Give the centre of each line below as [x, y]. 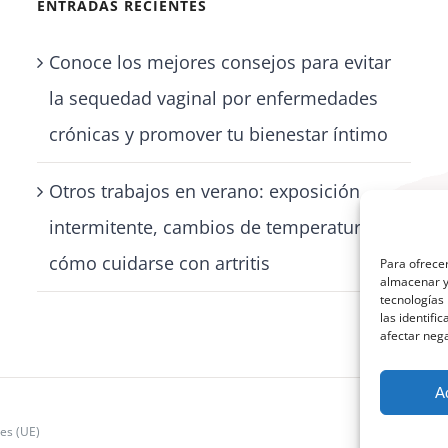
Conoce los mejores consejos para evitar [220, 62]
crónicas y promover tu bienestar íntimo [219, 134]
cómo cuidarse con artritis [160, 263]
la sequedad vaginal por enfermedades [214, 98]
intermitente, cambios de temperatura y [217, 227]
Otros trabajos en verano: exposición [205, 191]
